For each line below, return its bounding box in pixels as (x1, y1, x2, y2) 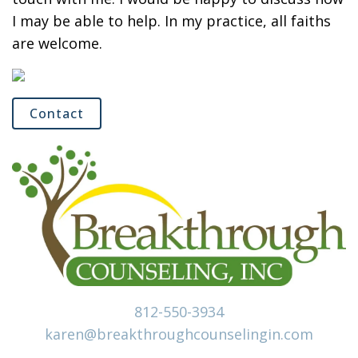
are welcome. (12, 34, 102, 53)
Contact (30, 105, 84, 122)
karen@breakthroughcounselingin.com (45, 324, 313, 344)
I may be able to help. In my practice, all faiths (12, 11, 331, 30)
